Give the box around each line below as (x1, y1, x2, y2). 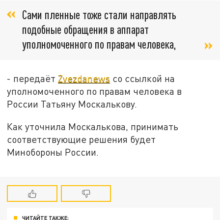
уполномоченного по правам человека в (7, 85, 182, 97)
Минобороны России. (7, 146, 99, 158)
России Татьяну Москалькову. (7, 98, 137, 110)
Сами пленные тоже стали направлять (22, 7, 176, 22)
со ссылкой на (110, 73, 175, 84)
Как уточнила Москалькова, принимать (7, 121, 179, 133)
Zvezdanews (58, 73, 110, 84)
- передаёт (7, 73, 58, 84)
